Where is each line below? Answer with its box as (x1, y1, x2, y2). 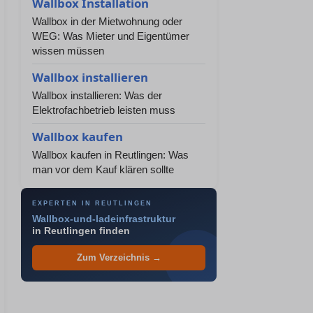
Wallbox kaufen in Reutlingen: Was (32, 149, 189, 161)
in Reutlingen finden (32, 226, 130, 236)
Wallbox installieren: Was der (32, 89, 162, 101)
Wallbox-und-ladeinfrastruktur (32, 214, 175, 224)
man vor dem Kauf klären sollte (32, 163, 174, 175)
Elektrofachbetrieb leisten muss (32, 104, 175, 116)
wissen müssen (32, 45, 104, 57)
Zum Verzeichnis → (76, 253, 161, 263)
